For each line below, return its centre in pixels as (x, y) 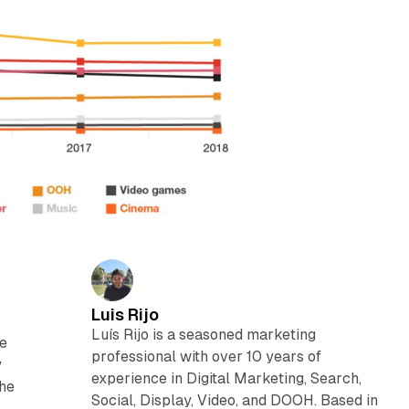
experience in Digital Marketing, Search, (226, 378)
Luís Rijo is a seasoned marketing (203, 334)
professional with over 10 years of (206, 356)
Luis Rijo (125, 314)
